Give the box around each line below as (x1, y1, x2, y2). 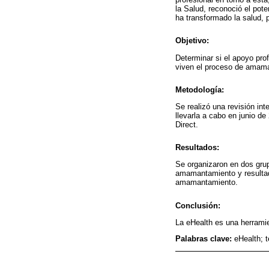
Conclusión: (175, 201, 220, 210)
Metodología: (175, 85, 224, 94)
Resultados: (175, 143, 219, 153)
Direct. (175, 119, 198, 129)
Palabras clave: (175, 234, 234, 244)
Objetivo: (175, 36, 209, 46)
